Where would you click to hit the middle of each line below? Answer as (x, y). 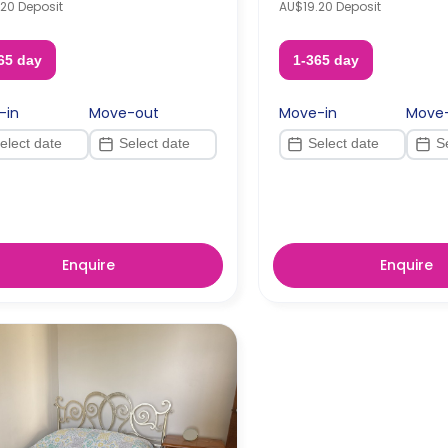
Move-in (307, 112)
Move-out (124, 112)
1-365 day (325, 59)
